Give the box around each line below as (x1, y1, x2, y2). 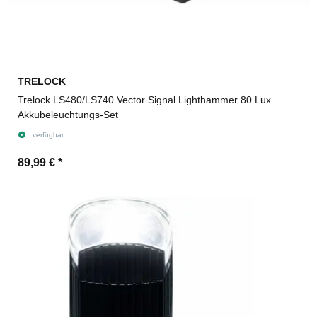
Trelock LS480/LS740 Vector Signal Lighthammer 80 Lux (18, 93, 53, 105)
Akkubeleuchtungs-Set (18, 108, 118, 120)
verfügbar (32, 130, 64, 139)
